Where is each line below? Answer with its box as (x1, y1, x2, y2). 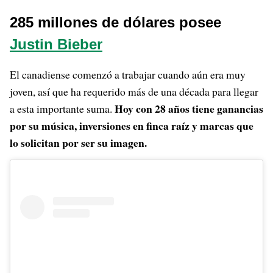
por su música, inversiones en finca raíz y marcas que (10, 117, 253, 133)
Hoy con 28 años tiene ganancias (115, 100, 263, 116)
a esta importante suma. (10, 101, 115, 116)
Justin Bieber (10, 35, 102, 52)
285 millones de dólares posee (10, 13, 221, 30)
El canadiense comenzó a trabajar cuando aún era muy (10, 66, 246, 82)
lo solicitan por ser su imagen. (10, 134, 147, 151)
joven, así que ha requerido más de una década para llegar (10, 83, 258, 99)
